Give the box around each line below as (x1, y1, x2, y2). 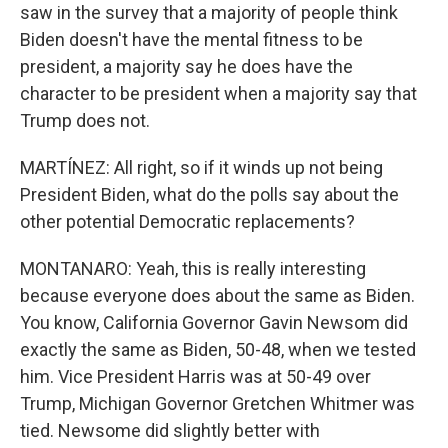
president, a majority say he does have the (20, 56, 353, 77)
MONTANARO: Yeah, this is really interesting (20, 258, 366, 279)
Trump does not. (20, 110, 150, 131)
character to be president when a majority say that (20, 83, 417, 104)
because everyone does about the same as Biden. (20, 285, 415, 306)
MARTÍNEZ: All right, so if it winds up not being (20, 157, 383, 178)
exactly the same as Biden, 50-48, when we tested (20, 339, 416, 360)
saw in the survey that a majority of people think (20, 2, 398, 23)
